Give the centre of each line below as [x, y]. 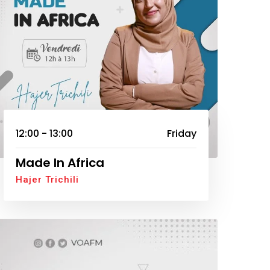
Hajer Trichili [47, 180]
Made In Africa [60, 163]
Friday [182, 134]
